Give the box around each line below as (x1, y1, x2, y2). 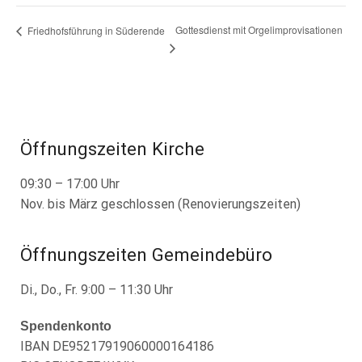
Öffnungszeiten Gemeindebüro (20, 243, 272, 265)
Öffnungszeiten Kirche (20, 138, 204, 160)
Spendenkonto (20, 318, 112, 333)
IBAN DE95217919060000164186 (20, 338, 214, 354)
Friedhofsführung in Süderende (25, 23, 165, 37)
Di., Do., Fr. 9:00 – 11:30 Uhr (20, 281, 173, 297)
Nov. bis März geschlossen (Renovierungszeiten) (20, 196, 301, 213)
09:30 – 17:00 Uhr (20, 176, 120, 192)
